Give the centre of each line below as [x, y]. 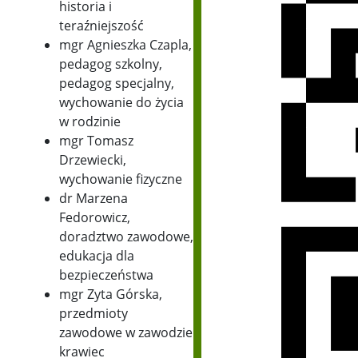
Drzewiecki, [92, 160]
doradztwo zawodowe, [126, 237]
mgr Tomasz [96, 141]
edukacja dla [96, 256]
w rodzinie [89, 122]
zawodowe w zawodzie [125, 333]
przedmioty [93, 314]
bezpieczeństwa [106, 275]
